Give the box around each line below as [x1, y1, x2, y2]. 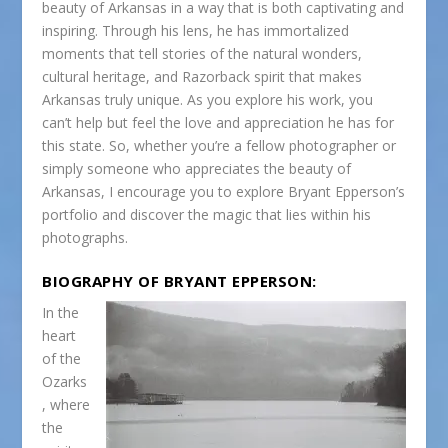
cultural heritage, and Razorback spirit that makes [42, 67, 363, 87]
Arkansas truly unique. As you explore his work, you [42, 90, 374, 110]
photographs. [42, 228, 129, 248]
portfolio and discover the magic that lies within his [42, 205, 372, 225]
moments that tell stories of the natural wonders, [42, 44, 363, 64]
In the [42, 302, 80, 322]
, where [42, 394, 91, 414]
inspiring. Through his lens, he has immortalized [42, 21, 350, 41]
